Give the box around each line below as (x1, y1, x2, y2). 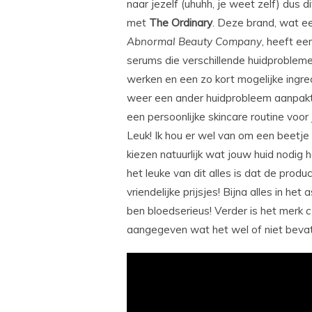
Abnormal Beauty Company (127, 35, 262, 49)
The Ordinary (149, 16, 212, 30)
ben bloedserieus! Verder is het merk (127, 204, 306, 218)
